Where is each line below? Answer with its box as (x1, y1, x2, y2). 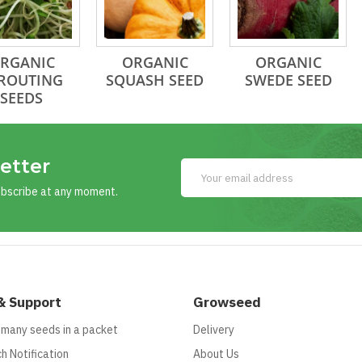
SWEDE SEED (244, 70, 332, 90)
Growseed (193, 293, 261, 311)
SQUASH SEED (106, 70, 204, 90)
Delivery (193, 322, 234, 337)
